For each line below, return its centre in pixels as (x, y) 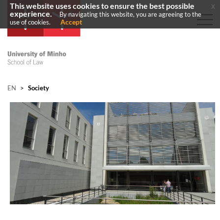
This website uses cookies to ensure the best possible (102, 6)
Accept (71, 22)
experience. (31, 14)
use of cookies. (30, 22)
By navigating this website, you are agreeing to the (130, 14)
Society (38, 88)
